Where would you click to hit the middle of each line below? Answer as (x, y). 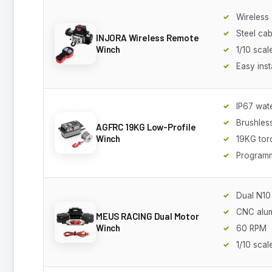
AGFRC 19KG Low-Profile (146, 127)
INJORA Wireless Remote (148, 37)
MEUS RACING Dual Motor (148, 216)
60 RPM (251, 228)
